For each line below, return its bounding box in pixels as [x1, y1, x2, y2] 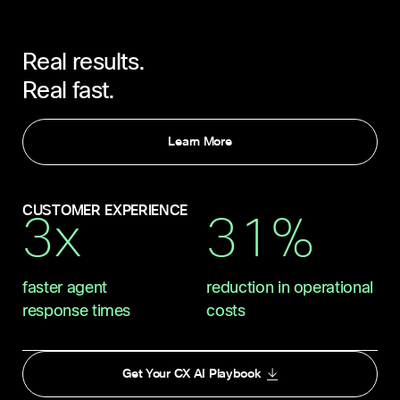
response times [22, 299, 131, 322]
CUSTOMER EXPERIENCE [22, 200, 188, 221]
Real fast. [22, 74, 115, 106]
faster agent [22, 276, 107, 299]
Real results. [22, 46, 145, 78]
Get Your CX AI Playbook [122, 364, 262, 382]
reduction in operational [206, 276, 373, 299]
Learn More [168, 132, 232, 150]
